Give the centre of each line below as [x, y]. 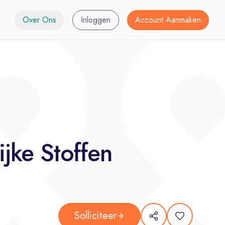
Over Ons [39, 20]
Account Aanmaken [168, 20]
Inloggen [95, 20]
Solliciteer [95, 216]
